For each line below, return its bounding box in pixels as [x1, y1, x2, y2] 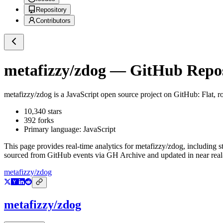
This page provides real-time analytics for [4, 142, 135, 151]
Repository [36, 6, 67, 14]
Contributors [36, 17, 71, 25]
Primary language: [24, 125, 83, 134]
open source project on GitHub [99, 90, 198, 99]
